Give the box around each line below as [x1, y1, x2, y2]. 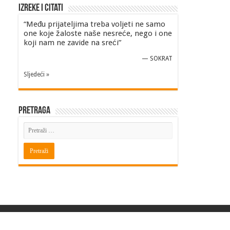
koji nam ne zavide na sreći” [24, 38, 121, 47]
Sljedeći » [24, 70, 49, 78]
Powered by [120, 218, 154, 225]
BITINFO [154, 218, 178, 225]
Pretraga [18, 105, 50, 116]
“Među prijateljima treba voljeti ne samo [24, 20, 165, 29]
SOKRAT [150, 55, 172, 62]
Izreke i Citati [18, 3, 63, 13]
